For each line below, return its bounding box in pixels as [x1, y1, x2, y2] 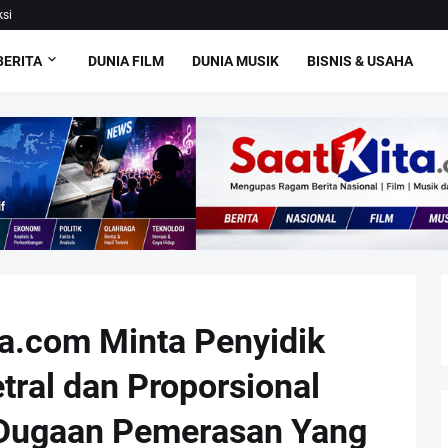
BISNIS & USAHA [307, 52, 414, 69]
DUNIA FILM [88, 52, 165, 69]
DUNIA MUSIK [192, 52, 280, 69]
